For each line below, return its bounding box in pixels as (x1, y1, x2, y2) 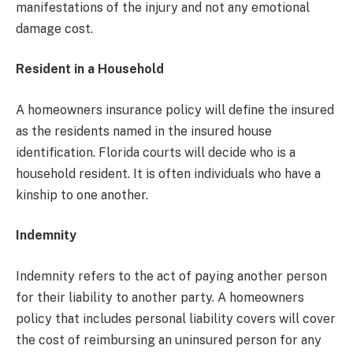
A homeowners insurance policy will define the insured (16, 102, 334, 117)
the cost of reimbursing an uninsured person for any (16, 333, 321, 348)
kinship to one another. (16, 187, 148, 203)
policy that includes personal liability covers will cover (16, 311, 336, 327)
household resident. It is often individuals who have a (16, 165, 321, 181)
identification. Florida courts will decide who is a (16, 144, 295, 160)
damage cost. (16, 20, 93, 36)
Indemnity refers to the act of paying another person (16, 269, 327, 284)
